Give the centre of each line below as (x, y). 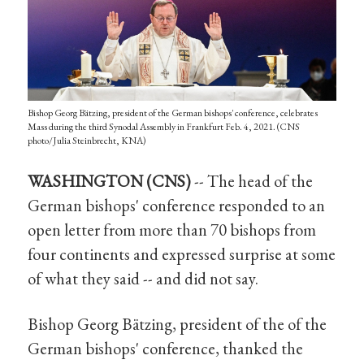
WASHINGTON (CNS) (110, 181)
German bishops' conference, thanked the (166, 348)
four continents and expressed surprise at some (182, 254)
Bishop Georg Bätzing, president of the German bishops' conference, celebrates (173, 113)
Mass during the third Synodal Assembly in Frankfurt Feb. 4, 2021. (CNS (164, 127)
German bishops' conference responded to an (177, 206)
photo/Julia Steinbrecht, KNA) (87, 141)
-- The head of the (252, 181)
